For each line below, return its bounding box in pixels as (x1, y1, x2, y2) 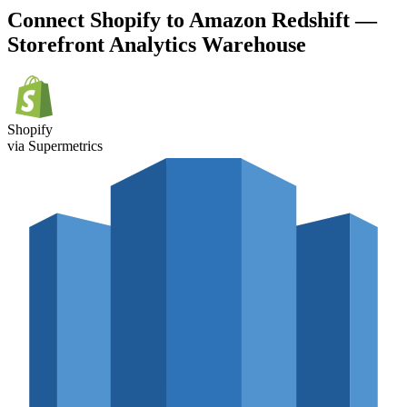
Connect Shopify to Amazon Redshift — (7, 8, 377, 33)
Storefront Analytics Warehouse (7, 33, 306, 57)
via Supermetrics (7, 138, 103, 154)
